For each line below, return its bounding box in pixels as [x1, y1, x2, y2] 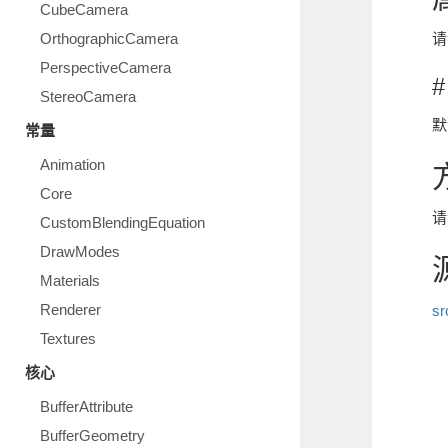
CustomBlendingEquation [40, 214, 205, 231]
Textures [40, 330, 96, 347]
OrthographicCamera [40, 30, 178, 47]
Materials [40, 272, 100, 289]
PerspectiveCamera [40, 59, 171, 76]
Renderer [40, 301, 101, 318]
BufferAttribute [40, 398, 133, 415]
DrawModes [40, 243, 120, 260]
